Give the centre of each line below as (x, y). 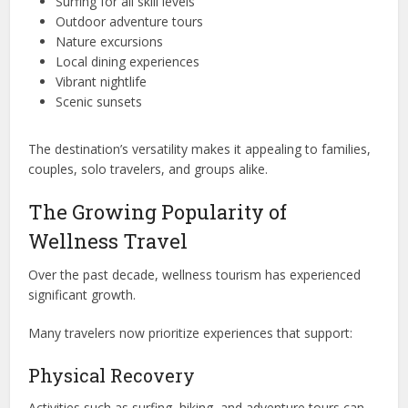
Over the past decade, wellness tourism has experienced (195, 274)
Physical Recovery (112, 375)
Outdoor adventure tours (130, 21)
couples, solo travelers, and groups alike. (148, 168)
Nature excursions (110, 41)
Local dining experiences (128, 61)
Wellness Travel (108, 240)
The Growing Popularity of (158, 211)
